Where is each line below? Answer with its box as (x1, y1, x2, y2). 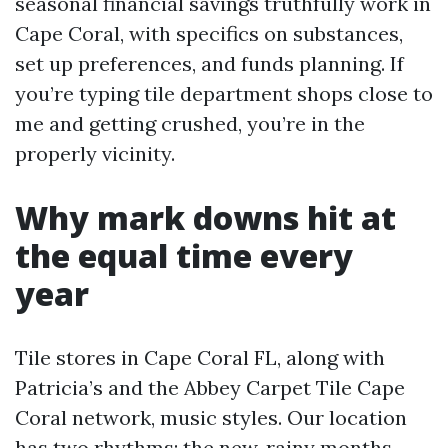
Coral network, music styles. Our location (15, 405, 407, 430)
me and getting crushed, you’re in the (15, 111, 365, 136)
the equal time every (15, 234, 353, 277)
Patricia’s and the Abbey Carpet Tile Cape (15, 375, 405, 400)
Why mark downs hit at (15, 196, 396, 239)
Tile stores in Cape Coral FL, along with (15, 345, 385, 370)
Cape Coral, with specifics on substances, (15, 21, 403, 46)
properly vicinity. (15, 141, 175, 166)
